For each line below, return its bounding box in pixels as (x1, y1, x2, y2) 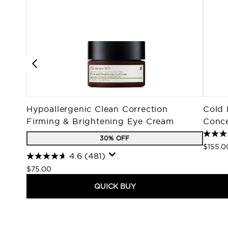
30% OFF (100, 135, 130, 141)
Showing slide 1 (26, 208, 88, 217)
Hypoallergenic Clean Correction (26, 104, 168, 113)
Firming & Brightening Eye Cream (26, 117, 174, 126)
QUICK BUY (94, 182, 136, 190)
